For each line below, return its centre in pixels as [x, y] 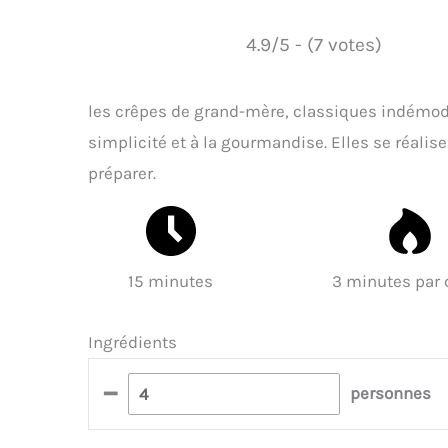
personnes [391, 393]
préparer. [122, 172]
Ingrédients [132, 342]
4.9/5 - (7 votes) [313, 44]
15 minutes [171, 280]
